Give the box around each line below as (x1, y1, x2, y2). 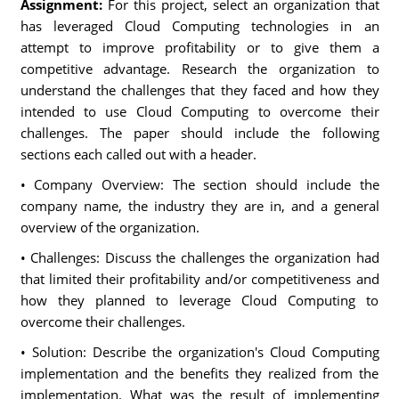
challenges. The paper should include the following (20, 124, 379, 142)
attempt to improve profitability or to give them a (20, 38, 379, 56)
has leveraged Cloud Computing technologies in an (20, 17, 379, 35)
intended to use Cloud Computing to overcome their (20, 102, 379, 120)
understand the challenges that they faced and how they (20, 81, 379, 99)
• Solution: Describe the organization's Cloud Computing (20, 343, 379, 361)
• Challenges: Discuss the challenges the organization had (20, 248, 379, 266)
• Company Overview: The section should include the (20, 175, 379, 193)
